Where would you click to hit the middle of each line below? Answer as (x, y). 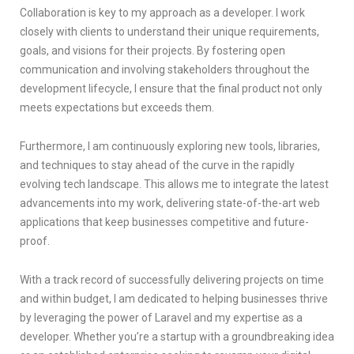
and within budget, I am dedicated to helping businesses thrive (174, 298)
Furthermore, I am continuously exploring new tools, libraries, (170, 146)
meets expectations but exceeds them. (117, 107)
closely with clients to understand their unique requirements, (169, 31)
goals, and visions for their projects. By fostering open (153, 50)
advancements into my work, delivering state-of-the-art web (170, 203)
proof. (35, 241)
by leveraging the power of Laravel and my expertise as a (161, 317)
